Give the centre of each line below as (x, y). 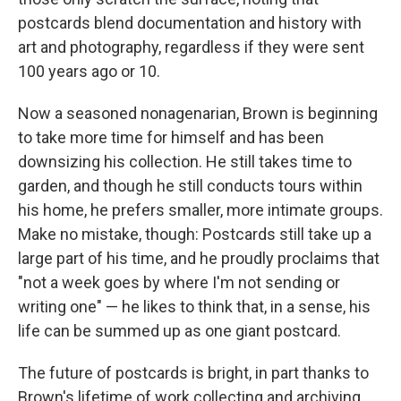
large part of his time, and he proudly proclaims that (199, 259)
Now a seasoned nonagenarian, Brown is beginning (198, 114)
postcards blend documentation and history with (190, 23)
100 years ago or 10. (89, 72)
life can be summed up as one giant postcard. (179, 331)
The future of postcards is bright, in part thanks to (193, 373)
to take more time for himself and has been (171, 138)
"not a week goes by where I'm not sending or (179, 283)
